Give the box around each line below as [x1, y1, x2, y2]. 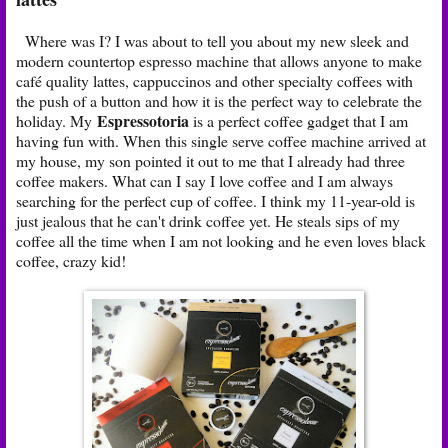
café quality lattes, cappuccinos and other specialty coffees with [16, 69, 413, 91]
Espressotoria [97, 108, 193, 132]
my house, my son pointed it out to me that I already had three [16, 149, 405, 171]
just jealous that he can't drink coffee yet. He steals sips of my [16, 209, 400, 231]
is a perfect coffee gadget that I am [193, 109, 408, 131]
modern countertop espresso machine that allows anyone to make [16, 49, 422, 71]
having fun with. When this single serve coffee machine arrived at [16, 129, 426, 151]
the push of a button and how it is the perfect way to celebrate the [16, 89, 422, 111]
